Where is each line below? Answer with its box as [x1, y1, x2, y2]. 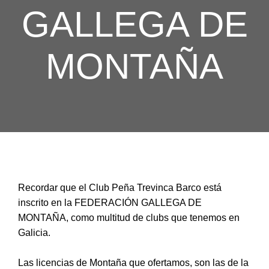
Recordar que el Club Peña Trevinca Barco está [18, 183, 222, 193]
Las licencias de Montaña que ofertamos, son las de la [18, 258, 249, 268]
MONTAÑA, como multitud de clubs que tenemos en [18, 213, 240, 223]
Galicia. [18, 228, 50, 238]
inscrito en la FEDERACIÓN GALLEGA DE [18, 198, 202, 208]
